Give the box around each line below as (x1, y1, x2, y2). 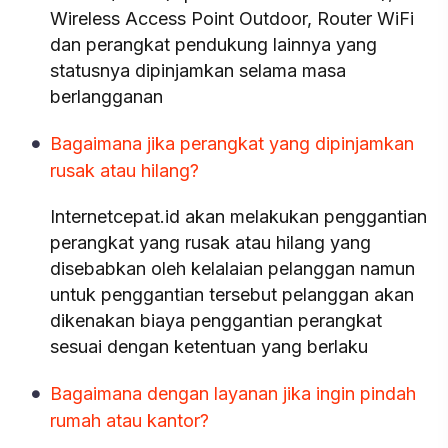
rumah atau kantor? (50, 410, 209, 431)
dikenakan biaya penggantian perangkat (50, 310, 382, 331)
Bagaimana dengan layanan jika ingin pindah (50, 383, 416, 404)
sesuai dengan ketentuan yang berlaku (50, 336, 368, 357)
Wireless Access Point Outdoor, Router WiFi (50, 8, 414, 29)
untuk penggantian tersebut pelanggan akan (50, 284, 414, 305)
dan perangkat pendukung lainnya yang (50, 34, 377, 55)
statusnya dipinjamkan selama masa (50, 60, 346, 81)
